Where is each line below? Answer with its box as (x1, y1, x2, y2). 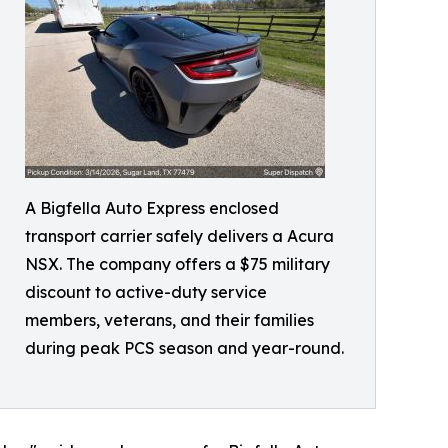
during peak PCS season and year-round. (25, 338, 344, 359)
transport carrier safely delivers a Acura (25, 226, 334, 247)
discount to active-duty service (25, 282, 267, 303)
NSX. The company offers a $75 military (25, 254, 330, 275)
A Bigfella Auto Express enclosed (25, 198, 279, 219)
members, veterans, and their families (25, 310, 314, 331)
